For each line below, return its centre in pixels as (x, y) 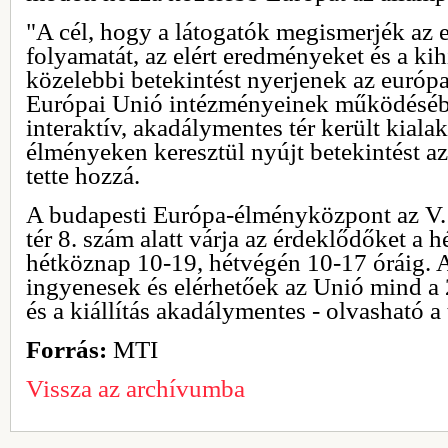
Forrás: (66, 349)
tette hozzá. (83, 175)
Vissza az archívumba (135, 388)
